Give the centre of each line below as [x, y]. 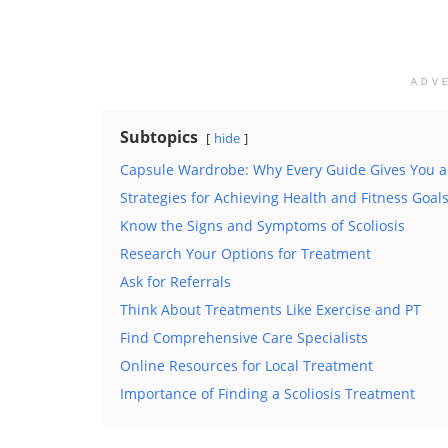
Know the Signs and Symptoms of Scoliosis [262, 225]
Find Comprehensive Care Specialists [244, 337]
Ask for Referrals [175, 281]
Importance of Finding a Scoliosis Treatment [267, 393]
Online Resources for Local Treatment [246, 365]
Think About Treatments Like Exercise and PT [270, 309]
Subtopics [159, 136]
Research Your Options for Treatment [245, 253]
